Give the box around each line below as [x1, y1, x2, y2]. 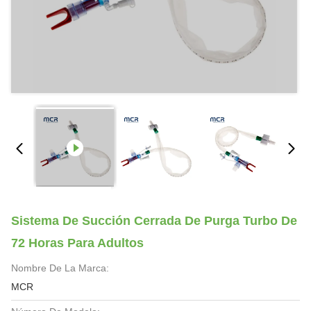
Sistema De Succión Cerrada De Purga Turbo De [11, 214, 297, 228]
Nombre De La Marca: [11, 262, 109, 274]
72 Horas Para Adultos [11, 236, 144, 250]
